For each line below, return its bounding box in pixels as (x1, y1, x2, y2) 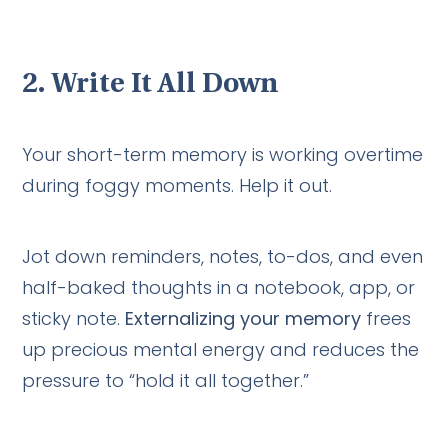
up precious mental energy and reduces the (22, 336, 420, 362)
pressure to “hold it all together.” (22, 367, 310, 393)
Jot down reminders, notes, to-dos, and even (22, 243, 424, 269)
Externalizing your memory (125, 305, 362, 331)
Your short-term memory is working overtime (22, 141, 424, 167)
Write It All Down (51, 70, 280, 99)
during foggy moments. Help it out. (22, 172, 333, 198)
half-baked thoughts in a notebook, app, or (22, 274, 416, 300)
